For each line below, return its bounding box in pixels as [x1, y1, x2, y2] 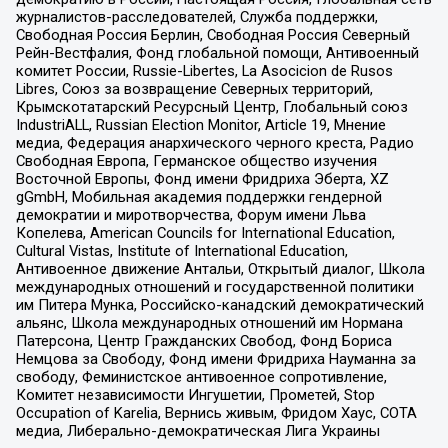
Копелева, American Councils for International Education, [15, 224, 395, 243]
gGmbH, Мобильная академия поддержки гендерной [15, 188, 382, 207]
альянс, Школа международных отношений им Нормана [15, 314, 403, 333]
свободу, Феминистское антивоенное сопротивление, [15, 368, 387, 387]
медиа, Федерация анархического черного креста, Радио [15, 134, 414, 153]
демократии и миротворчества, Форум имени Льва [15, 206, 366, 225]
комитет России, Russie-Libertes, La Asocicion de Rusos [15, 62, 393, 81]
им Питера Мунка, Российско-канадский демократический [15, 296, 424, 315]
